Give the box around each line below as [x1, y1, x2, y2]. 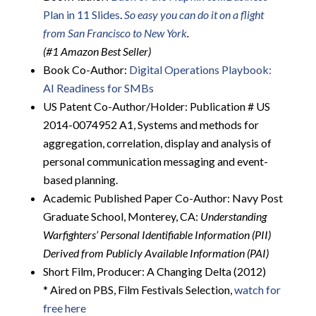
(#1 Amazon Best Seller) [42, 44, 151, 59]
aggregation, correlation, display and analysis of [42, 136, 272, 150]
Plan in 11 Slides [42, 8, 120, 22]
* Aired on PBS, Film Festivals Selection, [42, 283, 234, 297]
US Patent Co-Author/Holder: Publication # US [42, 99, 270, 114]
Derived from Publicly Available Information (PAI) [42, 246, 269, 260]
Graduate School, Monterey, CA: [42, 209, 200, 224]
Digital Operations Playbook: [128, 63, 272, 77]
